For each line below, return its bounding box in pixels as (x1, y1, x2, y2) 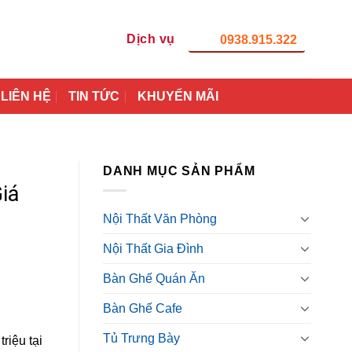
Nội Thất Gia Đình (103, 241, 203, 255)
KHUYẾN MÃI (137, 90, 218, 103)
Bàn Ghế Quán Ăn (103, 271, 205, 285)
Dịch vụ (126, 32, 175, 46)
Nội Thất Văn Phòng (103, 211, 217, 225)
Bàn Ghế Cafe (103, 301, 182, 315)
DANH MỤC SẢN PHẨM (103, 164, 255, 178)
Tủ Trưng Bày (103, 331, 180, 345)
